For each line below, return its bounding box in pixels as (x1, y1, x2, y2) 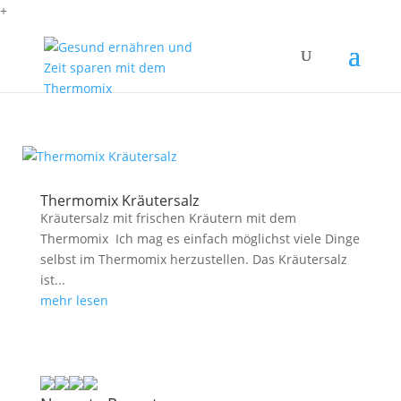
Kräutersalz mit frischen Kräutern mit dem (39, 209, 296, 226)
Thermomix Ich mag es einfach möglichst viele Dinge (39, 230, 360, 247)
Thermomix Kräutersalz (39, 191, 199, 210)
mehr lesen (39, 292, 108, 309)
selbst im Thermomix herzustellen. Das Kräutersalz (39, 251, 347, 268)
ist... (39, 271, 65, 288)
